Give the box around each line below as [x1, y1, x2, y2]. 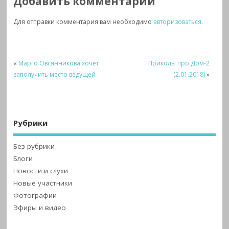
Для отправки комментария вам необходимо [13, 17, 154, 27]
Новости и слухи [13, 166, 68, 175]
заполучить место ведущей [13, 70, 96, 79]
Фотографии [13, 190, 57, 200]
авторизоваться [153, 17, 202, 27]
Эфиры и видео [13, 202, 66, 212]
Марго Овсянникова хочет [18, 59, 99, 68]
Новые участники [13, 178, 73, 188]
